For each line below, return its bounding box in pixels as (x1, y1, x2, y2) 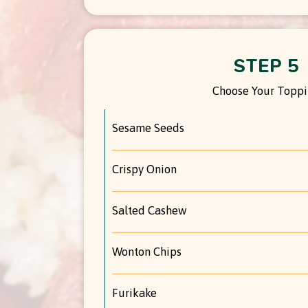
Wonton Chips (112, 244, 181, 258)
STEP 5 (233, 52, 299, 78)
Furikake (112, 285, 157, 300)
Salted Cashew (112, 203, 187, 217)
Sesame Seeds (112, 120, 184, 135)
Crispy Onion (112, 162, 177, 176)
